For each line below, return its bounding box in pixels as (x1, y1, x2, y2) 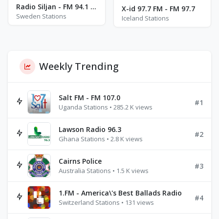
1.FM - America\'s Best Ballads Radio (59, 188, 182, 197)
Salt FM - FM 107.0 (59, 93, 120, 102)
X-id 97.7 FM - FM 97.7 (122, 4, 195, 13)
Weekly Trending (39, 60, 119, 73)
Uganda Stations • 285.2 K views (59, 103, 153, 111)
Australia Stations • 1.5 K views (59, 166, 149, 175)
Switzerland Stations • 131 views (59, 198, 154, 207)
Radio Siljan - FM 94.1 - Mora (90, 2, 96, 12)
